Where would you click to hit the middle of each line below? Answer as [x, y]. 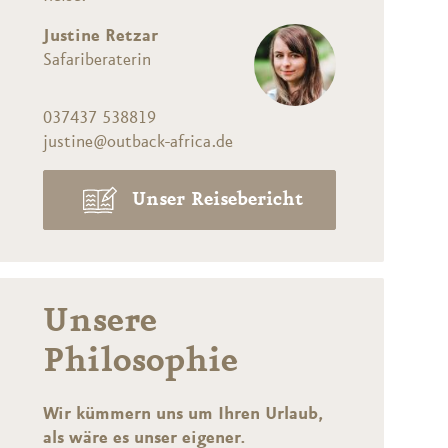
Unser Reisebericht [217, 199]
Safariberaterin [96, 60]
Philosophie [140, 361]
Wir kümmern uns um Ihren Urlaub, [182, 413]
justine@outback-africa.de [137, 141]
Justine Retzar [100, 36]
